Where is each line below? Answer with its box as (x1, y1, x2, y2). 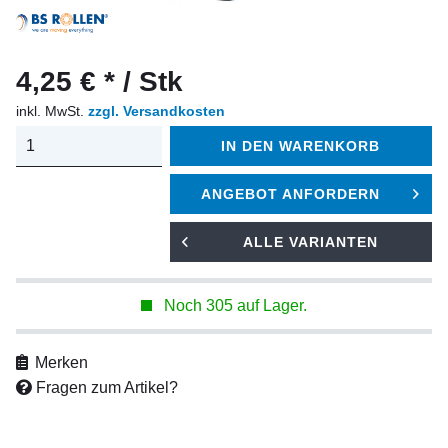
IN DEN (221, 138, 275, 154)
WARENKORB (279, 138, 381, 154)
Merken (35, 354, 88, 371)
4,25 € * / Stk (16, 66, 183, 97)
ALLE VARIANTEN (243, 234, 379, 250)
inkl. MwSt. (16, 103, 88, 119)
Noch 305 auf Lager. (160, 297, 307, 314)
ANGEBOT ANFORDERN (201, 186, 381, 202)
